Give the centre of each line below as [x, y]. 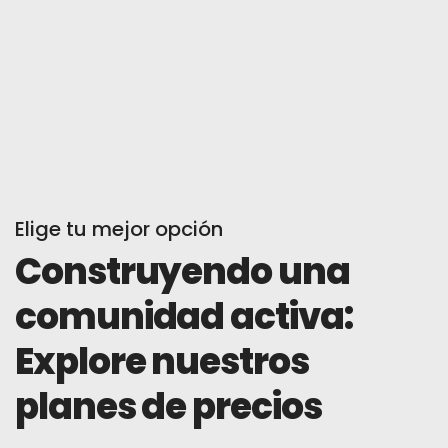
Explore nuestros [162, 361]
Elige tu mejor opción [119, 228]
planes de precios [168, 406]
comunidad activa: [184, 316]
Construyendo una [182, 271]
